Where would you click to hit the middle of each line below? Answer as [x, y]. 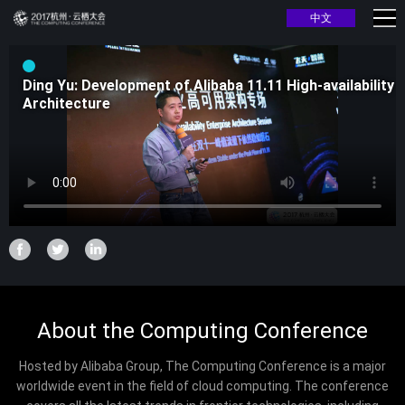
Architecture [66, 104]
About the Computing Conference [202, 331]
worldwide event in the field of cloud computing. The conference [202, 386]
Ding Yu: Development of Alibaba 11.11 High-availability [208, 85]
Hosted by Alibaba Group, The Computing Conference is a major [202, 366]
